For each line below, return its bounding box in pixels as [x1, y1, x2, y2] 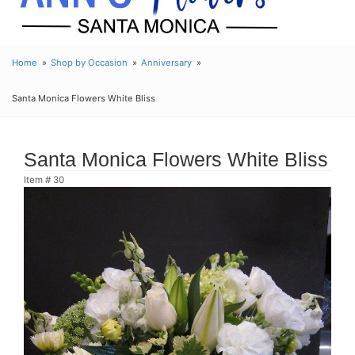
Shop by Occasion [51, 57, 128, 68]
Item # [24, 174, 53, 185]
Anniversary [141, 57, 193, 68]
